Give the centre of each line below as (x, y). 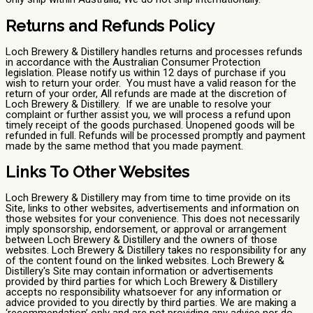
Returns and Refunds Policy (110, 26)
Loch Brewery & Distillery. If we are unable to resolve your (138, 104)
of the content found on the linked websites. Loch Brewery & (145, 260)
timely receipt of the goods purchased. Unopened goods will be (150, 125)
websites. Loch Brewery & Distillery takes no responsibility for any (156, 250)
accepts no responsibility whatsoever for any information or (144, 292)
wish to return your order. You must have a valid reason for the (151, 83)
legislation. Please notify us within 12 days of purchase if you (146, 72)
